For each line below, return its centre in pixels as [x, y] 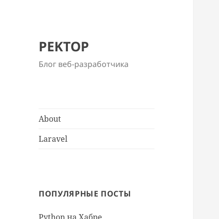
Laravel [53, 139]
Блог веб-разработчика [84, 64]
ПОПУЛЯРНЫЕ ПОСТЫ [85, 194]
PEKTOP [64, 46]
